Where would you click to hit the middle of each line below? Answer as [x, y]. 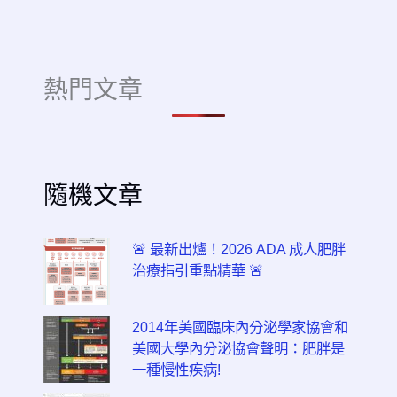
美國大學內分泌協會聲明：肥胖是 [238, 348]
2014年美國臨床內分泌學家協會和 [240, 327]
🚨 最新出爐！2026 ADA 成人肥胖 [238, 249]
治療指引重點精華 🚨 [197, 271]
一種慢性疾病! [176, 369]
